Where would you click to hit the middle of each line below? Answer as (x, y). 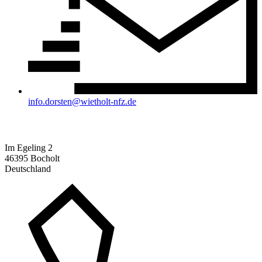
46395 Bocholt (32, 158)
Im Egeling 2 (29, 147)
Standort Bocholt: (40, 125)
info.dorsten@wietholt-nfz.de (82, 102)
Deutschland (28, 168)
